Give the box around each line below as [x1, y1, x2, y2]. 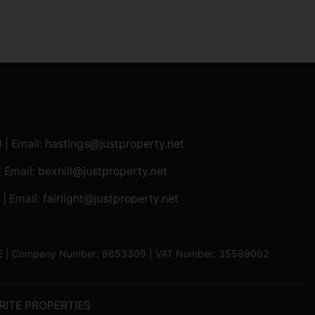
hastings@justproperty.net [44, 137, 184, 151]
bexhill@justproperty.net [38, 165, 167, 179]
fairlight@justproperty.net [43, 192, 179, 206]
